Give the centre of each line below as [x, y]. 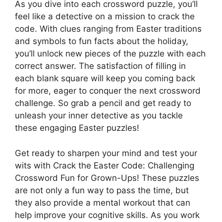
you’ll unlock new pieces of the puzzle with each [110, 54]
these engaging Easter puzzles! [77, 128]
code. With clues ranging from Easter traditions [108, 29]
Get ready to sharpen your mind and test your [106, 153]
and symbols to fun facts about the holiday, [102, 41]
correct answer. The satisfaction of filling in [100, 66]
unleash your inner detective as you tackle [99, 116]
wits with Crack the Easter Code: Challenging [105, 165]
